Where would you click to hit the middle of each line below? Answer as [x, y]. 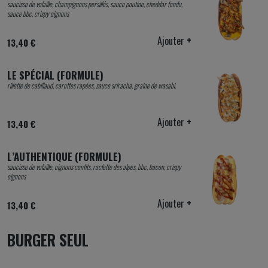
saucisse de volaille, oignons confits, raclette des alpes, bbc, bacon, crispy [94, 167]
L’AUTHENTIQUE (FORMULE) [64, 156]
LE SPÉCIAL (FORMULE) [55, 75]
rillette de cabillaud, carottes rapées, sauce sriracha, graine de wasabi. [92, 85]
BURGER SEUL [48, 240]
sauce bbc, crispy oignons [38, 13]
